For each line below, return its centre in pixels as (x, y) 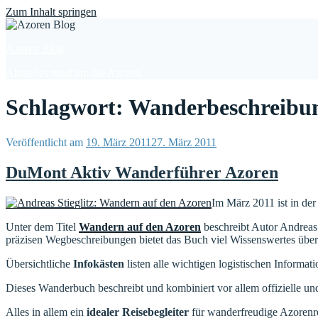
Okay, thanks (216, 10)
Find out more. (149, 9)
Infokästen (99, 263)
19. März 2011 (119, 142)
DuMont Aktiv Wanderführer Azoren (142, 172)
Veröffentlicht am (44, 142)
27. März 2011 (184, 142)
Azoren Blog (35, 49)
